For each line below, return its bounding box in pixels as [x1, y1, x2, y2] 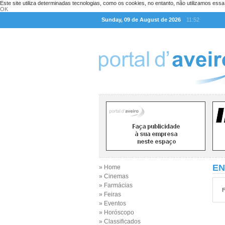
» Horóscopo [99, 209, 134, 216]
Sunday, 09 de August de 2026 [101, 17, 181, 23]
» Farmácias [99, 182, 133, 189]
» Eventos [99, 200, 126, 207]
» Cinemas [99, 173, 129, 180]
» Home [99, 164, 121, 171]
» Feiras [99, 191, 121, 198]
